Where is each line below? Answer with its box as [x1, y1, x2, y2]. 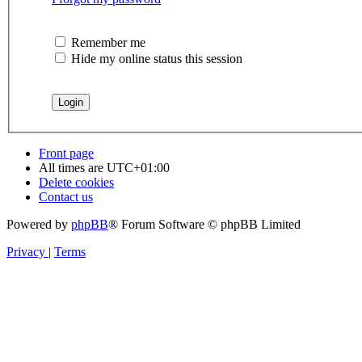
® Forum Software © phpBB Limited [108, 217, 301, 232]
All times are [39, 161, 107, 175]
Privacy [6, 245, 45, 259]
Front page [39, 146, 94, 161]
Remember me [68, 36, 145, 50]
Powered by [6, 217, 71, 232]
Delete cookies [39, 175, 114, 190]
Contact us [39, 190, 93, 204]
